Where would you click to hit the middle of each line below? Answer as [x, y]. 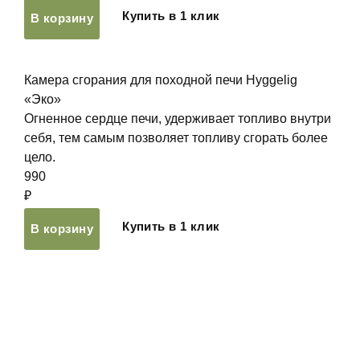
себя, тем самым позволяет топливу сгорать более [176, 138]
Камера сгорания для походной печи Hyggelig [161, 80]
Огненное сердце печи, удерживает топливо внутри [178, 119]
